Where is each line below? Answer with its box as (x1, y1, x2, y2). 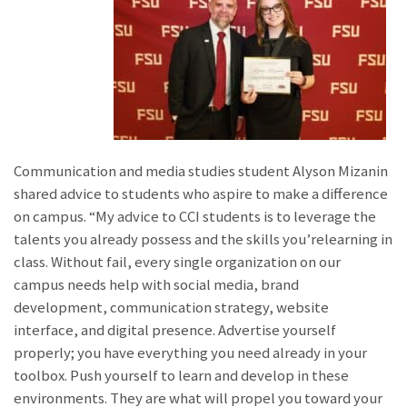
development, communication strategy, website (14, 297, 329, 317)
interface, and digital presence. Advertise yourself (14, 320, 336, 340)
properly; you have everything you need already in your (14, 342, 367, 362)
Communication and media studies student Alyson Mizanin (14, 161, 388, 181)
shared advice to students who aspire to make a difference (14, 184, 388, 203)
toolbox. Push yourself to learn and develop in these (14, 365, 349, 385)
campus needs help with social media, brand (14, 274, 299, 294)
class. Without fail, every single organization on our (14, 252, 341, 272)
